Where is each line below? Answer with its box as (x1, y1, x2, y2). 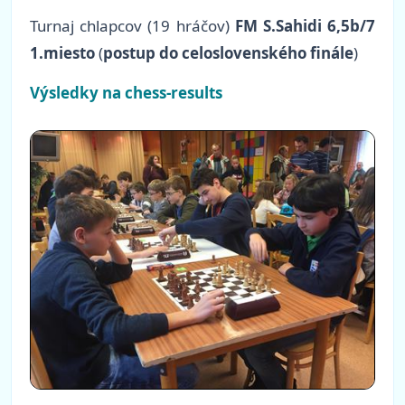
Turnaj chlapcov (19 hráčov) (30, 15, 235, 37)
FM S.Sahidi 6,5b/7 (234, 15, 376, 37)
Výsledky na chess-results (30, 82, 222, 104)
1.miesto (30, 42, 95, 64)
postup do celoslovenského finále (103, 42, 353, 64)
